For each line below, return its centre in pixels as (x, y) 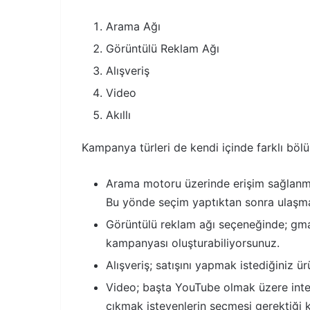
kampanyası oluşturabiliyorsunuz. (193, 243)
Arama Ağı (133, 26)
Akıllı (118, 115)
